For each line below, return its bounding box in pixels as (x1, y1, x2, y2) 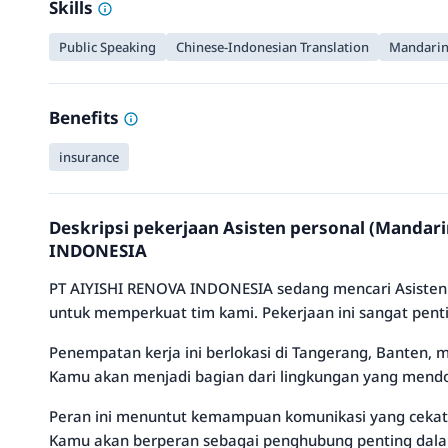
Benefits (49, 106, 123, 129)
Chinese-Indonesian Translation (176, 38, 369, 56)
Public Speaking (59, 38, 156, 56)
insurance (59, 148, 119, 166)
